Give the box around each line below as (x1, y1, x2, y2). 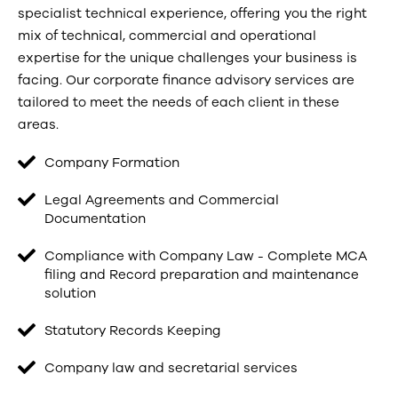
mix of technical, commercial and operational (18, 27, 316, 44)
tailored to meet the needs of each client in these (18, 93, 339, 111)
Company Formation (44, 154, 179, 171)
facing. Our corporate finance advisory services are (18, 71, 354, 89)
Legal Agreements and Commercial (44, 191, 279, 209)
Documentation (44, 210, 146, 227)
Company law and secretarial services (44, 359, 298, 377)
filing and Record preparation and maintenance (44, 266, 359, 283)
